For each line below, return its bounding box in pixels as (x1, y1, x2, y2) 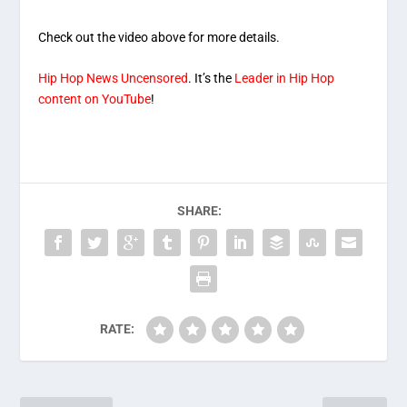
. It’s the (188, 70, 235, 85)
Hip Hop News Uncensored (38, 70, 189, 85)
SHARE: (176, 203, 222, 218)
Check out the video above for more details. (38, 29, 281, 45)
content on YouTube (38, 91, 152, 106)
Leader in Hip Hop (234, 70, 335, 85)
